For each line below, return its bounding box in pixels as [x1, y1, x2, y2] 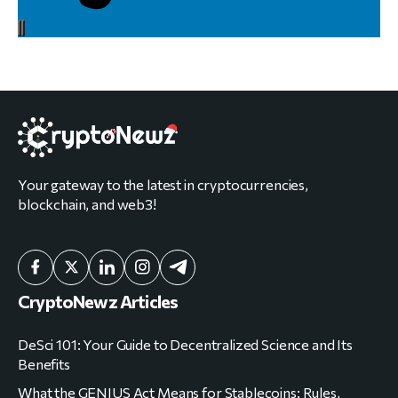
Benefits [18, 354, 70, 372]
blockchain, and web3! [18, 195, 156, 212]
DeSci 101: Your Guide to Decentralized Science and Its [18, 335, 353, 353]
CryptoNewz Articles [18, 290, 179, 312]
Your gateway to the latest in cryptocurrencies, [18, 175, 308, 193]
